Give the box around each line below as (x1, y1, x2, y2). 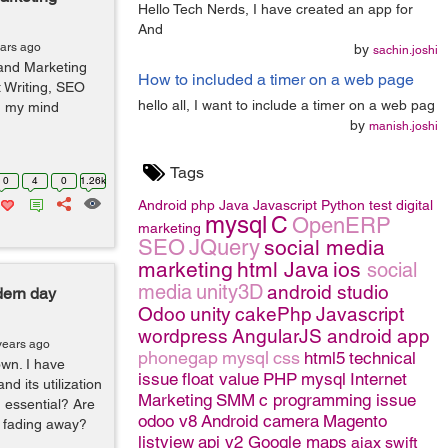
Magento (323, 411, 387, 431)
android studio (267, 281, 389, 303)
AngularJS (232, 325, 327, 347)
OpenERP (292, 213, 391, 238)
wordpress (138, 325, 228, 347)
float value (182, 369, 259, 389)
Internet (350, 369, 407, 389)
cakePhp (235, 303, 312, 325)
